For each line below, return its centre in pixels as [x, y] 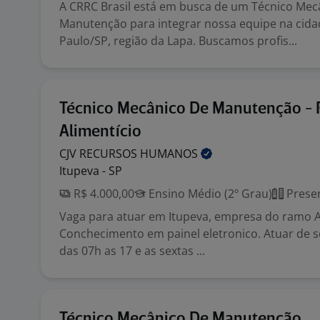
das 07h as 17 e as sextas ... [132, 251]
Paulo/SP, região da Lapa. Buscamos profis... [178, 41]
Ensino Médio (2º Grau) [209, 194]
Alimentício [100, 132]
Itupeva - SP [91, 171]
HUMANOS [170, 154]
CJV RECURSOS [100, 154]
